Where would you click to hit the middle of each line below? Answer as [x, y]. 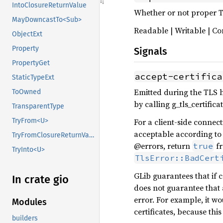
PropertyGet [31, 63]
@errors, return [163, 146]
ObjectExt [27, 34]
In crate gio [40, 180]
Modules [29, 202]
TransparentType [38, 107]
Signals [151, 51]
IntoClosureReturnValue [49, 5]
